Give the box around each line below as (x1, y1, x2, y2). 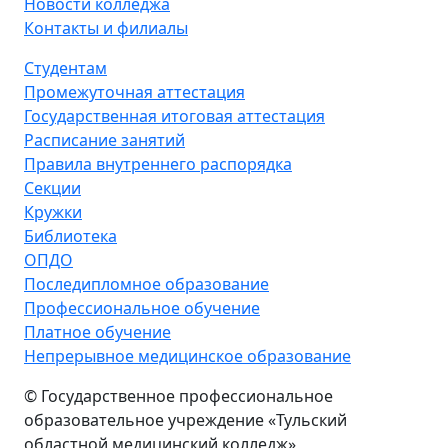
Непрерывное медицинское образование (24, 345, 351, 368)
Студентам (24, 57, 107, 80)
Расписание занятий (24, 129, 185, 152)
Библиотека (24, 225, 117, 248)
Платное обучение (24, 321, 171, 344)
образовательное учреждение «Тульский (24, 409, 347, 432)
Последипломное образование (24, 273, 269, 296)
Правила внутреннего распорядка (24, 153, 292, 176)
